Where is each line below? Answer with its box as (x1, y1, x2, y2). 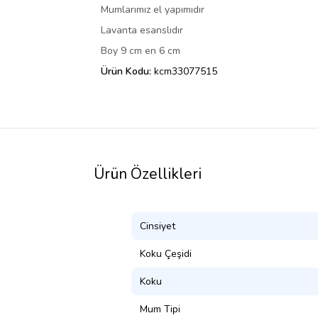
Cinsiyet (140, 219, 175, 233)
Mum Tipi (140, 302, 180, 316)
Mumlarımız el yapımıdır (101, 2, 204, 16)
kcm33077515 (154, 64, 217, 78)
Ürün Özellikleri (94, 163, 202, 184)
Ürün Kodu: (101, 64, 154, 78)
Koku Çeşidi (140, 246, 192, 261)
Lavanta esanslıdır (101, 23, 183, 37)
